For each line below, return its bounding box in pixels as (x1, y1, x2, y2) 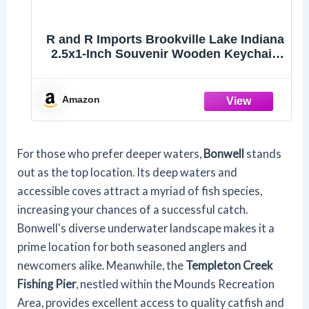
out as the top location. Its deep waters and (17, 166, 238, 179)
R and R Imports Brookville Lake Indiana (46, 32, 284, 47)
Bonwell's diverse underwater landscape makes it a (17, 221, 275, 235)
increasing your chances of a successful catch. (17, 203, 248, 217)
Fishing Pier (17, 277, 77, 291)
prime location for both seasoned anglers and (17, 240, 248, 254)
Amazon (62, 94, 101, 106)
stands (244, 147, 282, 161)
